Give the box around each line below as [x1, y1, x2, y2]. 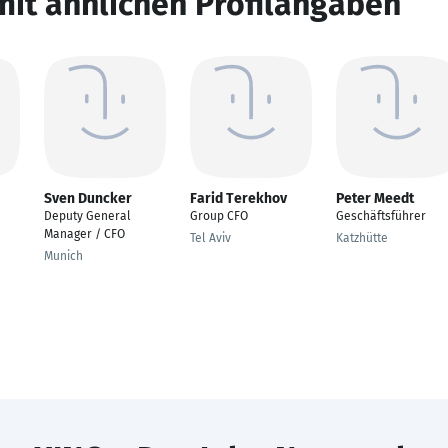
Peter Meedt [336, 190, 414, 207]
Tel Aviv [190, 231, 231, 245]
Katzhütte [336, 231, 388, 245]
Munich [44, 249, 83, 263]
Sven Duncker [44, 190, 132, 207]
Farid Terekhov [190, 190, 287, 207]
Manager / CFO [44, 227, 125, 241]
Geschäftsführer [336, 209, 426, 223]
